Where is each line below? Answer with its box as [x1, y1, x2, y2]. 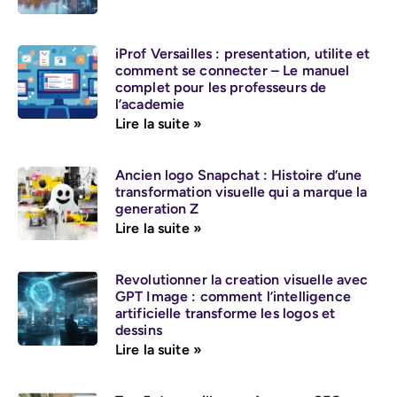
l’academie [114, 95, 185, 113]
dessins [114, 322, 162, 339]
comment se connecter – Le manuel [114, 61, 350, 79]
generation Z [114, 199, 199, 217]
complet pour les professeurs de [114, 78, 327, 96]
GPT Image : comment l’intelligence [114, 288, 351, 306]
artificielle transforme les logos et [114, 305, 336, 323]
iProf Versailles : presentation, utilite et [114, 44, 370, 62]
